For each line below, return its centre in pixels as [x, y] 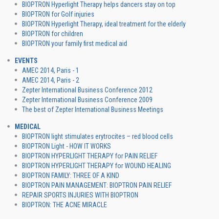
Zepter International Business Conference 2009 [87, 100]
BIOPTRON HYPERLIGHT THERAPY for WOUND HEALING [97, 166]
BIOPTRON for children [53, 34]
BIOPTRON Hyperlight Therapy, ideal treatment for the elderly [104, 24]
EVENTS [26, 61]
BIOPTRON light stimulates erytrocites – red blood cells [98, 136]
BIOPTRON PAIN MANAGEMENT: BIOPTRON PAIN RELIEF [97, 185]
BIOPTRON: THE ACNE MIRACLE [65, 205]
